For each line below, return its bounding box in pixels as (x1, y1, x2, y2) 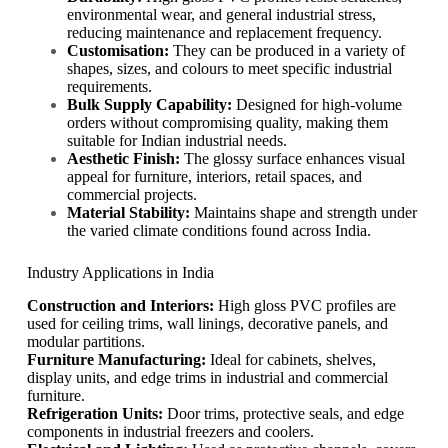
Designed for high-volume (231, 96, 402, 114)
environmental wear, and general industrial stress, (66, 6, 376, 24)
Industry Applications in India (26, 264, 214, 282)
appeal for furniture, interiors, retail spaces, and (66, 168, 362, 186)
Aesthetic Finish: (66, 150, 180, 168)
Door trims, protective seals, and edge (162, 405, 404, 423)
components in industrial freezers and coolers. (26, 423, 314, 441)
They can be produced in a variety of (168, 42, 405, 60)
